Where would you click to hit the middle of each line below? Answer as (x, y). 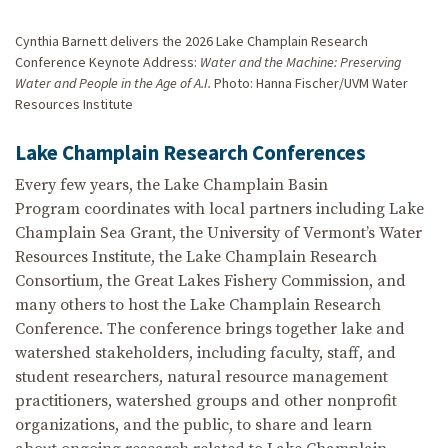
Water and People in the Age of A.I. (113, 83)
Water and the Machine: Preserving (300, 62)
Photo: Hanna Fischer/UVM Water (309, 83)
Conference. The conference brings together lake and (210, 329)
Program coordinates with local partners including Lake (219, 209)
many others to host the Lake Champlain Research (198, 305)
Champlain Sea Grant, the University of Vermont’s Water (218, 233)
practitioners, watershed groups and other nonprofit (206, 401)
